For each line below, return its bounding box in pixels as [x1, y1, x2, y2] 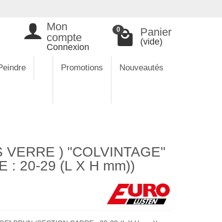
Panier [140, 26, 171, 38]
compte [46, 31, 82, 44]
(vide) [140, 37, 163, 47]
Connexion [46, 42, 89, 52]
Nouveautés [119, 63, 164, 72]
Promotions [61, 63, 103, 72]
